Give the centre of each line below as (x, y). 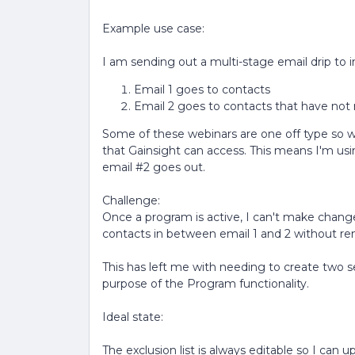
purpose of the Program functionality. (206, 284)
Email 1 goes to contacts (202, 90)
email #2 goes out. (155, 167)
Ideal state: (133, 317)
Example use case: (155, 29)
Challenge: (131, 200)
